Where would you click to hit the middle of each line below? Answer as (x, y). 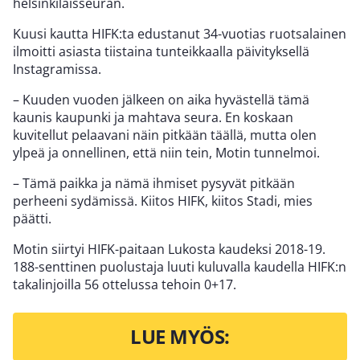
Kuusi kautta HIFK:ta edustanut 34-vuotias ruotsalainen (180, 34)
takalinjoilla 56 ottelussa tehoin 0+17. (125, 285)
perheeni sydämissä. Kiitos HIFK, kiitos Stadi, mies (163, 201)
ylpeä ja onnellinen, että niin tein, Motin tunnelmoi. (166, 153)
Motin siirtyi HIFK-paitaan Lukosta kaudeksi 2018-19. (169, 250)
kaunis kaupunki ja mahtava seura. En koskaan (153, 118)
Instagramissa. (57, 70)
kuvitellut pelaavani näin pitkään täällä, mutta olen (165, 135)
